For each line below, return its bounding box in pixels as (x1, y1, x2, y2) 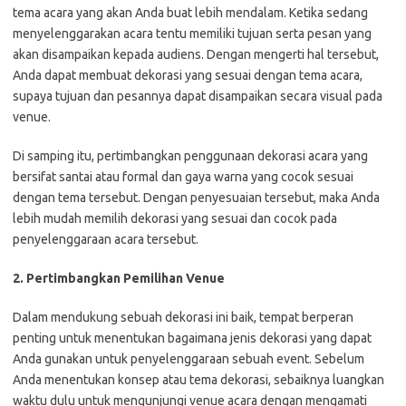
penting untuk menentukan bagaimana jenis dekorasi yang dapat (13, 331, 372, 346)
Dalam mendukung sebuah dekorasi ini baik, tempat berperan (13, 310, 353, 325)
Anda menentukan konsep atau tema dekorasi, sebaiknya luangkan (13, 372, 384, 388)
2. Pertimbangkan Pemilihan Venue (13, 271, 225, 286)
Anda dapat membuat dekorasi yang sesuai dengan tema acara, (13, 68, 362, 83)
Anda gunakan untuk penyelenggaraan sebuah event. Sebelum (13, 352, 364, 367)
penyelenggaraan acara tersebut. (13, 232, 198, 247)
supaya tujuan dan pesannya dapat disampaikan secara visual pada (13, 89, 382, 104)
